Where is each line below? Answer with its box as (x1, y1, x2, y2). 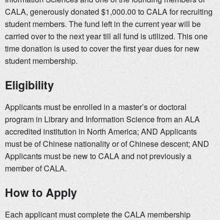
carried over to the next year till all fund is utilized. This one (5, 30, 208, 42)
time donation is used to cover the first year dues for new (5, 43, 199, 55)
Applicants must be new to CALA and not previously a (5, 150, 192, 162)
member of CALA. (5, 163, 67, 174)
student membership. (5, 55, 78, 67)
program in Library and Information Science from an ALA (5, 113, 200, 125)
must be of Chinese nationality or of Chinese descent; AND (5, 138, 209, 150)
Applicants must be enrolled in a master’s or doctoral (5, 101, 187, 113)
